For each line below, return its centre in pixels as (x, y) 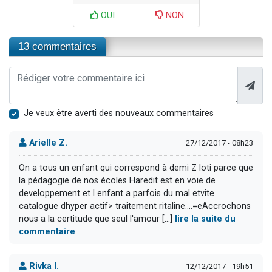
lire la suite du (205, 219)
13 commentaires (57, 46)
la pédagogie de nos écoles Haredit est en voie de (117, 181)
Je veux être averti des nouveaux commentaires (119, 113)
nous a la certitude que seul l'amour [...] (97, 219)
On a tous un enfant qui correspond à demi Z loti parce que (136, 168)
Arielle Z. (47, 143)
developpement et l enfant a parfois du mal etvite (117, 194)
